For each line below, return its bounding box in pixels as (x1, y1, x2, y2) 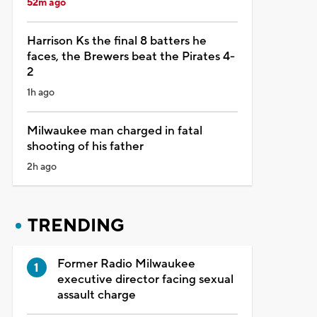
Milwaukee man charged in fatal (26, 122, 202, 139)
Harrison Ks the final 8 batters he (26, 33, 207, 49)
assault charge (57, 287, 136, 303)
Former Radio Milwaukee (57, 255, 195, 272)
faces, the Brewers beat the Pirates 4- (26, 48, 235, 64)
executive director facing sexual (57, 271, 234, 287)
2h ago (26, 160, 57, 173)
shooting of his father (26, 138, 144, 154)
